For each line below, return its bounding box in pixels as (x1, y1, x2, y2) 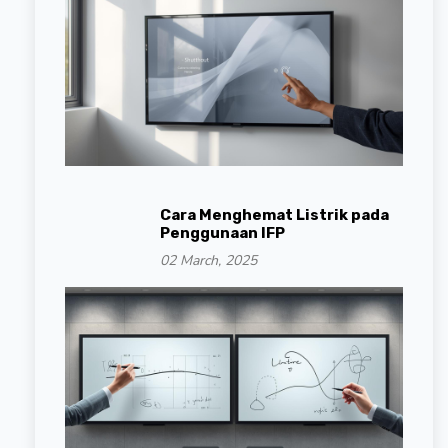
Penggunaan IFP (160, 223, 285, 242)
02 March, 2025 (160, 250, 257, 270)
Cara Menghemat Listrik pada (160, 205, 389, 224)
